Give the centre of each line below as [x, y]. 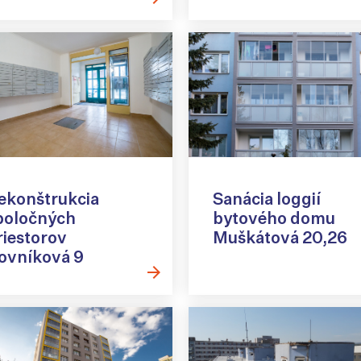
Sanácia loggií [267, 199]
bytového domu [274, 218]
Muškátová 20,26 [280, 238]
